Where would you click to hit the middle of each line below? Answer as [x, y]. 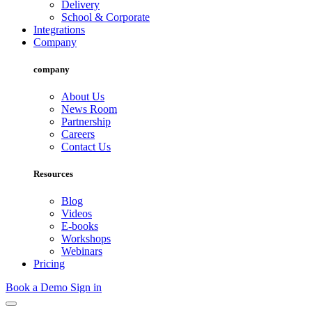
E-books [80, 226]
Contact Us [86, 146]
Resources [53, 174]
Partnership [86, 121]
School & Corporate [106, 17]
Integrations [59, 29]
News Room [89, 109]
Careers [78, 134]
